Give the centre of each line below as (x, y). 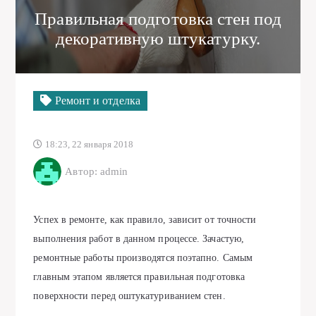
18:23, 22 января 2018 (88, 144)
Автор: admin (97, 171)
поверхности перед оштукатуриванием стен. (129, 296)
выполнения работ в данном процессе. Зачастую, (139, 239)
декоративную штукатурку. (158, 38)
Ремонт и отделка (96, 101)
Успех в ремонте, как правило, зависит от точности (145, 220)
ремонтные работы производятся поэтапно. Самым (143, 258)
